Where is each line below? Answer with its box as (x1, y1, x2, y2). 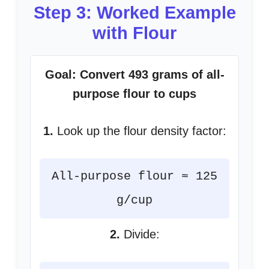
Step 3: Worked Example (33, 3, 236, 22)
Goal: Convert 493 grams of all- (44, 68, 225, 81)
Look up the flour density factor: (53, 124, 226, 138)
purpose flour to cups (73, 87, 196, 100)
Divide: (119, 228, 160, 241)
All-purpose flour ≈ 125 (52, 169, 217, 183)
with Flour (92, 23, 177, 43)
